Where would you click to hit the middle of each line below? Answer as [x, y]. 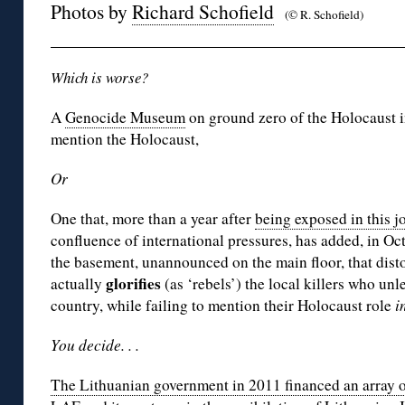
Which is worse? [99, 77]
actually [78, 283]
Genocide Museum [125, 117]
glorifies [133, 283]
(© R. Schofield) [324, 14]
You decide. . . [102, 345]
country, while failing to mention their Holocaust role [223, 305]
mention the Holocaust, [125, 139]
